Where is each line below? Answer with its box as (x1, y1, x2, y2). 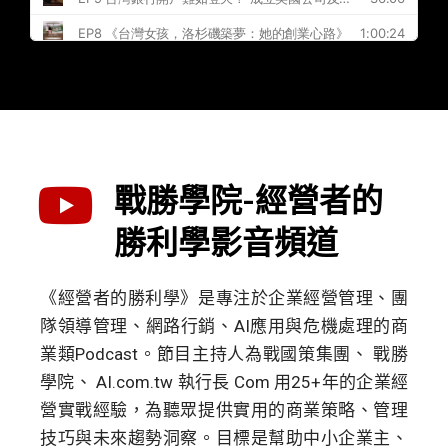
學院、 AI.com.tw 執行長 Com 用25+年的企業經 (40, 371, 408, 392)
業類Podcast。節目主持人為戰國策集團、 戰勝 (40, 343, 408, 364)
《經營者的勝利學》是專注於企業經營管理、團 (40, 287, 408, 308)
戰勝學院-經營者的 (114, 181, 383, 220)
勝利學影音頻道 (114, 223, 338, 262)
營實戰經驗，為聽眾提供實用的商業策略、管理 (40, 399, 408, 420)
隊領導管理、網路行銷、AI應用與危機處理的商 (40, 315, 408, 336)
